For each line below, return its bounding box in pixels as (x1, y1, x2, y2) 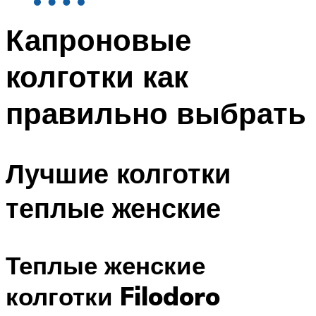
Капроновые (6, 21, 191, 59)
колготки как (6, 58, 188, 95)
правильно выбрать (6, 95, 306, 132)
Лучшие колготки (6, 155, 231, 190)
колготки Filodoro (6, 281, 220, 312)
